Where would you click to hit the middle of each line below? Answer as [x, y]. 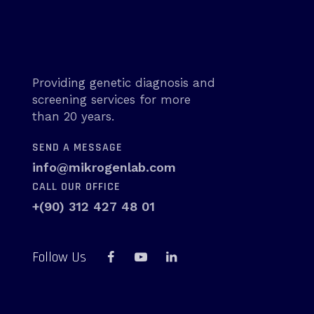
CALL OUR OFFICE [76, 187]
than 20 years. [73, 116]
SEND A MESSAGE [77, 148]
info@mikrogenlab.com [104, 167]
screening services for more [111, 100]
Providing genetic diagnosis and [124, 83]
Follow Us [59, 257]
